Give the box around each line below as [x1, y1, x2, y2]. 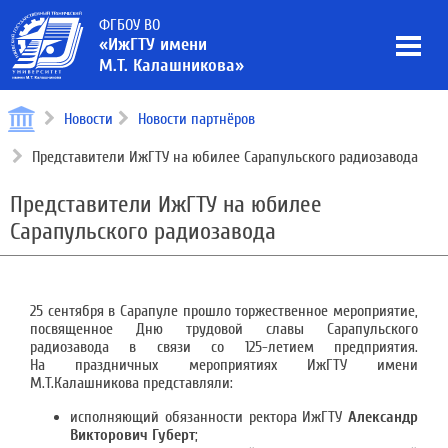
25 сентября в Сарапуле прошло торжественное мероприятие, [30, 302, 418, 320]
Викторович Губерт [70, 426, 195, 444]
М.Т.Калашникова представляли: [30, 374, 233, 392]
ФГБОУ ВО [99, 16, 160, 34]
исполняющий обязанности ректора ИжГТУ [70, 408, 348, 426]
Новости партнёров [138, 110, 255, 128]
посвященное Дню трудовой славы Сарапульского [30, 320, 418, 338]
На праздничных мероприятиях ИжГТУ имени [30, 356, 418, 374]
